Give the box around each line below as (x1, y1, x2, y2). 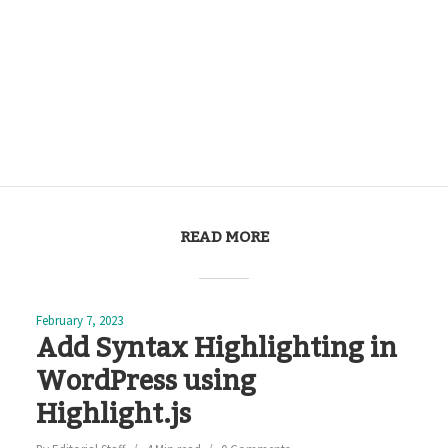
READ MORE (179, 222, 269, 252)
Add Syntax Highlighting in (35, 322, 397, 376)
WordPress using (35, 355, 256, 409)
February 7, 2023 (35, 312, 123, 329)
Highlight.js (35, 388, 191, 442)
